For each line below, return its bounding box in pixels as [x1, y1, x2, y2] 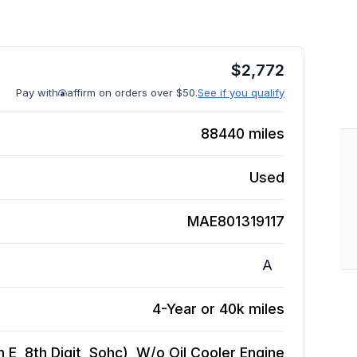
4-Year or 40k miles [152, 300, 285, 317]
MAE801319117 [187, 213, 285, 229]
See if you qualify [198, 86, 285, 99]
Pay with [16, 86, 59, 99]
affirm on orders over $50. [67, 86, 198, 99]
